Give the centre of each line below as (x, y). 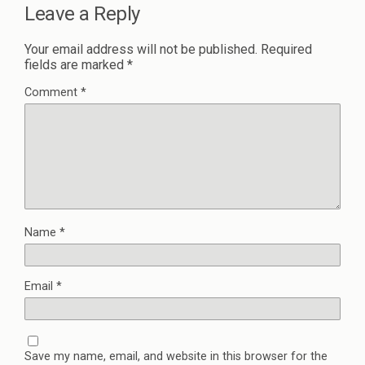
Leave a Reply (82, 14)
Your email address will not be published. (141, 50)
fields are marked (76, 65)
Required (286, 50)
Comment (53, 93)
